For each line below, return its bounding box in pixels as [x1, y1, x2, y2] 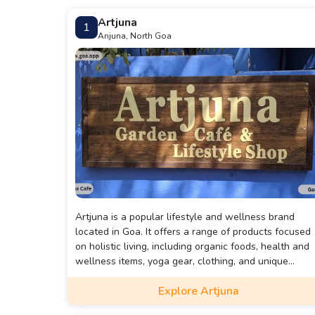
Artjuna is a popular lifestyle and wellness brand [75, 210, 295, 224]
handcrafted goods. [75, 269, 162, 283]
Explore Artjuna [158, 283, 240, 299]
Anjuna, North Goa [98, 30, 172, 41]
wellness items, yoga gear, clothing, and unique [75, 255, 288, 268]
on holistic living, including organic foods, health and [75, 240, 309, 253]
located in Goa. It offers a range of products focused [75, 225, 311, 238]
